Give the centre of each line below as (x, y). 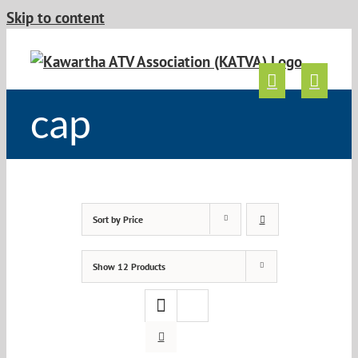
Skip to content (56, 17)
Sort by (107, 219)
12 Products (141, 267)
